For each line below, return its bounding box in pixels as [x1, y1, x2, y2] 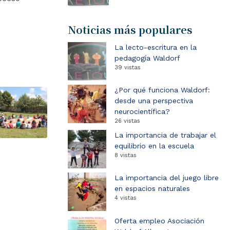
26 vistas [114, 118, 140, 125]
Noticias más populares [68, 22, 193, 37]
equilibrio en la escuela [114, 141, 194, 150]
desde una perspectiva [114, 97, 193, 105]
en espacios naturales [114, 184, 190, 193]
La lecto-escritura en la [114, 43, 197, 51]
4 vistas [114, 195, 137, 202]
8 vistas [114, 151, 137, 159]
